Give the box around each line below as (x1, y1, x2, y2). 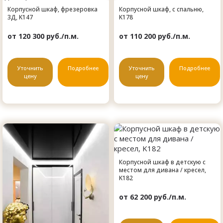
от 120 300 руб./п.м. (7, 31, 79, 41)
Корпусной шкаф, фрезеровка (7, 4, 98, 13)
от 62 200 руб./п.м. (119, 192, 186, 202)
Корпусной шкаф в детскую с (119, 157, 206, 166)
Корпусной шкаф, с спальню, (119, 4, 204, 13)
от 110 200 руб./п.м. (119, 31, 190, 41)
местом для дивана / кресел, (119, 165, 206, 174)
